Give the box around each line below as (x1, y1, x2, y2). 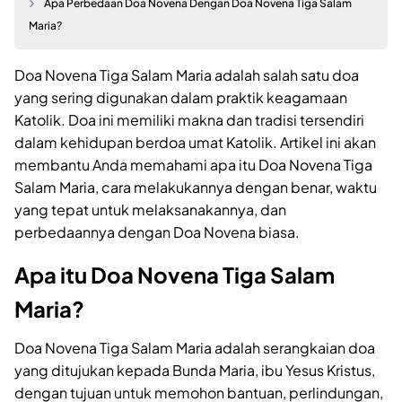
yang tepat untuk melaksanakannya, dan (14, 200, 286, 220)
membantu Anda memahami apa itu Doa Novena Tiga (14, 155, 372, 175)
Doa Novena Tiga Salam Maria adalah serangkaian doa (14, 338, 375, 358)
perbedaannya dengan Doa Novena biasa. (14, 223, 300, 242)
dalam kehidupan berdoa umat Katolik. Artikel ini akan (14, 133, 376, 153)
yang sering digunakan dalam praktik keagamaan (14, 88, 347, 108)
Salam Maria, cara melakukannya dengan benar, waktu (14, 178, 377, 197)
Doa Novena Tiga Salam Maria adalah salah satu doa (14, 66, 359, 85)
